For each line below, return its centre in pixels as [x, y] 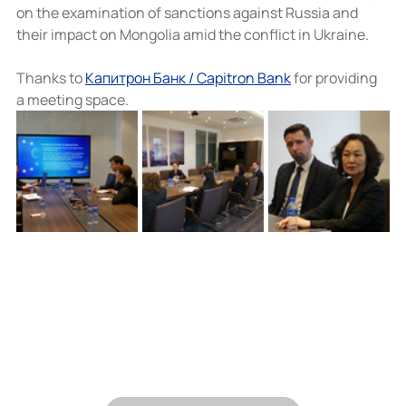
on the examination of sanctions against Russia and [188, 12]
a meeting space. [72, 99]
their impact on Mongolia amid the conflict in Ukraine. [192, 34]
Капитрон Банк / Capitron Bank [188, 77]
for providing [335, 77]
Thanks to [50, 77]
